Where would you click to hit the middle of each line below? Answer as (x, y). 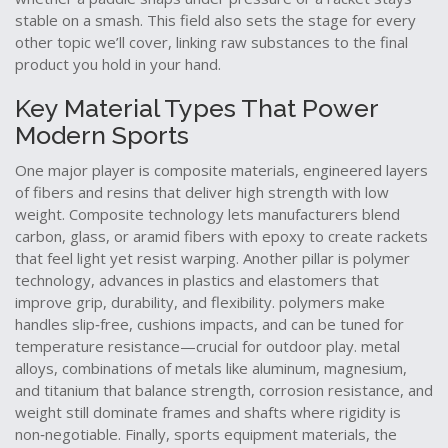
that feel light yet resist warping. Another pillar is (184, 258)
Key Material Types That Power (196, 108)
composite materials (224, 170)
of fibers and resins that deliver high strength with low (202, 192)
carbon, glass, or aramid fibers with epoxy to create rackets (221, 236)
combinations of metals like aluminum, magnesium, (234, 368)
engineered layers (365, 170)
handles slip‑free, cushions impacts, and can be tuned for (209, 324)
